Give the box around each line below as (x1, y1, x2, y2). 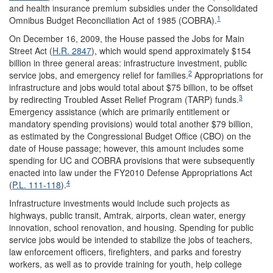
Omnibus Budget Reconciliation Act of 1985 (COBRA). (9, 13, 217, 26)
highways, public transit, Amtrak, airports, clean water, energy (9, 208, 246, 221)
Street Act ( (9, 44, 52, 57)
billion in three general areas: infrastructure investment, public (9, 56, 247, 69)
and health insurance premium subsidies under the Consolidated (9, 1, 258, 14)
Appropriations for (192, 68, 263, 81)
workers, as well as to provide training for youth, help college (9, 257, 242, 270)
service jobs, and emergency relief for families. (9, 68, 188, 81)
